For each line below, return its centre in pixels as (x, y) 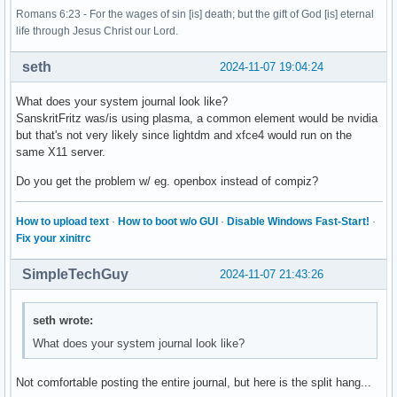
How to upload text (62, 221)
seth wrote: (63, 321)
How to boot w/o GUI (168, 221)
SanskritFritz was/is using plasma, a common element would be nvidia (197, 118)
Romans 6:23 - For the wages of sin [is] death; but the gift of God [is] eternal (195, 14)
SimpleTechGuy (75, 274)
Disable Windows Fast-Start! (298, 221)
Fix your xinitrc (54, 238)
